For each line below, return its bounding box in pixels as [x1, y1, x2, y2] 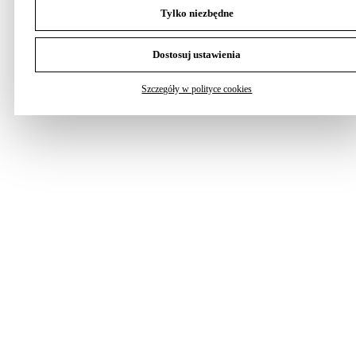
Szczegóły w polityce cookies [141, 83, 253, 95]
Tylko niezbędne [160, 7, 234, 20]
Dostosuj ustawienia [153, 48, 242, 61]
